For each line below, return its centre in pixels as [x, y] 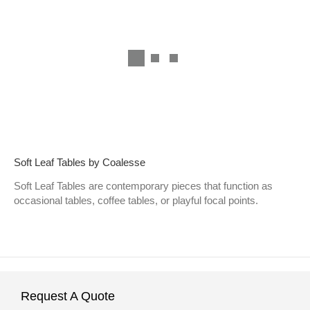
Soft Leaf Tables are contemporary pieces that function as [143, 185]
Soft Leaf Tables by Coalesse [80, 162]
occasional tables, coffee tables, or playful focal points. [136, 200]
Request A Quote [68, 296]
